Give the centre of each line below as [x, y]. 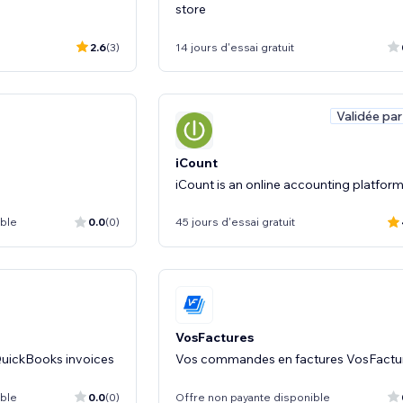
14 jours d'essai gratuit [235, 47]
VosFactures [215, 337]
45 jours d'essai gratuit [235, 222]
